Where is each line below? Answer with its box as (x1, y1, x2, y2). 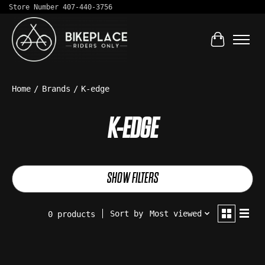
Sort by (110, 209, 143, 219)
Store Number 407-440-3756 (9, 2, 112, 11)
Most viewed (149, 209, 202, 219)
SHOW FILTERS (106, 170, 159, 188)
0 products (48, 209, 95, 219)
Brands (41, 84, 70, 93)
